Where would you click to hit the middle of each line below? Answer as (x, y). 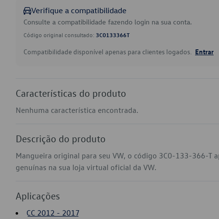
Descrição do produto (61, 138)
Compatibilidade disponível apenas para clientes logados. (108, 52)
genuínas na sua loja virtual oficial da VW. (86, 167)
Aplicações (38, 196)
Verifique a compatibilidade (79, 10)
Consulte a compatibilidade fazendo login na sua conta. (108, 22)
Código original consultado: (60, 35)
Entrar (204, 51)
